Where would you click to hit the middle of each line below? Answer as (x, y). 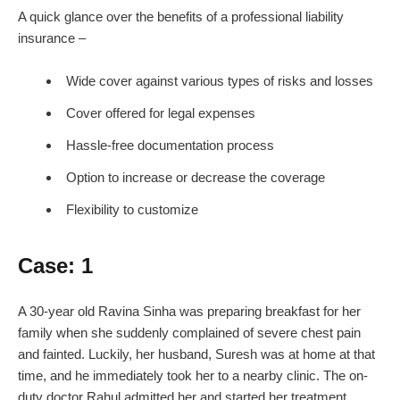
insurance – (52, 38)
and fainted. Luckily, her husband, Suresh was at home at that (196, 354)
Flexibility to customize (132, 210)
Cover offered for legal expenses (161, 113)
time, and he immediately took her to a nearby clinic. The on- (193, 376)
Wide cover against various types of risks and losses (220, 81)
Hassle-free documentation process (170, 146)
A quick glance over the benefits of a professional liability (181, 17)
